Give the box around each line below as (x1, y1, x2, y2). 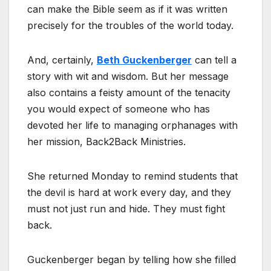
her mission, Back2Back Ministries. (27, 135, 186, 148)
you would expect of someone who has (27, 103, 210, 116)
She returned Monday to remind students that (27, 170, 238, 183)
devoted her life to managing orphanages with (27, 119, 238, 132)
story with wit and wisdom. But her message (27, 70, 229, 83)
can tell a (192, 54, 237, 67)
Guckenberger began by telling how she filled (27, 253, 236, 266)
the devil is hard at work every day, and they (27, 186, 231, 199)
